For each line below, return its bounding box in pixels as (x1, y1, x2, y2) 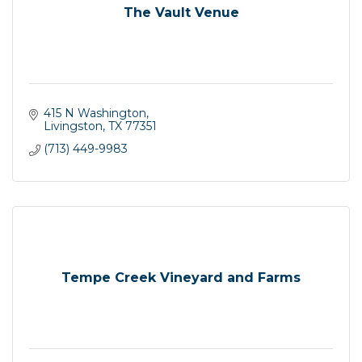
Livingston (43, 119, 103, 134)
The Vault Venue (123, 4, 239, 20)
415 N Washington (43, 106, 146, 121)
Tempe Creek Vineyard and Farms (61, 269, 301, 285)
